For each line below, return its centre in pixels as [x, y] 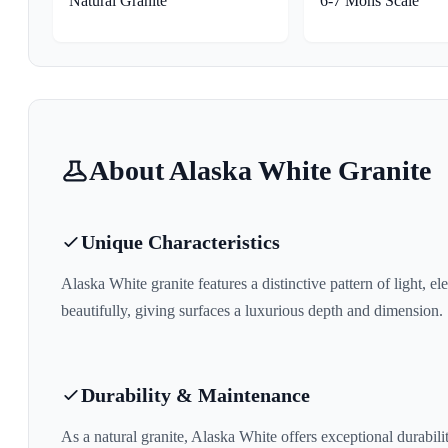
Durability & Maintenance [195, 394]
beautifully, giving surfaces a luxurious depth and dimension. [252, 310]
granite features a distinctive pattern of [270, 283]
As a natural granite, [126, 436]
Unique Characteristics [180, 241]
